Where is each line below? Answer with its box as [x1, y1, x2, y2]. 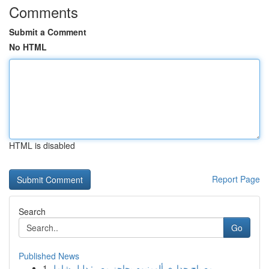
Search [19, 205, 46, 217]
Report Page [212, 173, 260, 185]
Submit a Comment [9, 26, 86, 38]
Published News [19, 250, 79, 262]
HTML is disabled [9, 139, 75, 151]
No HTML [9, 41, 47, 53]
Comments [9, 1, 78, 22]
